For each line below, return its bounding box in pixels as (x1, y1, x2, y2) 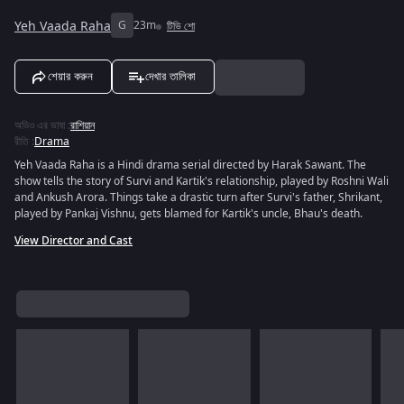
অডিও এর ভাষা (14, 117, 65, 133)
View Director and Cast (14, 233, 133, 249)
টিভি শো (167, 18, 195, 34)
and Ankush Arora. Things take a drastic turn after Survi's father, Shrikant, (14, 189, 382, 206)
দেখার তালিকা (145, 69, 196, 83)
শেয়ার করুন (48, 69, 93, 83)
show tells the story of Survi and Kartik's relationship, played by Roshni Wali (14, 173, 389, 189)
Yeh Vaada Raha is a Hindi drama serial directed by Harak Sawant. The (14, 157, 366, 173)
